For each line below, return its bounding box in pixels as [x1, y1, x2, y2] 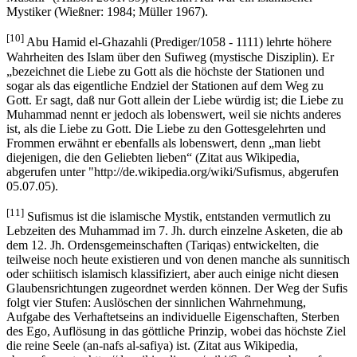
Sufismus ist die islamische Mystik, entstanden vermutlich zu [24, 209, 331, 223]
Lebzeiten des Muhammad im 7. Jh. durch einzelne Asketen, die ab [6, 223, 343, 237]
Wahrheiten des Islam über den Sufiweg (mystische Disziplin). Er [6, 49, 334, 64]
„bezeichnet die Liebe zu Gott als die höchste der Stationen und [6, 64, 324, 78]
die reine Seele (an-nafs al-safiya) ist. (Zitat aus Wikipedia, [6, 338, 298, 352]
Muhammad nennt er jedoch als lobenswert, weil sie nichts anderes [6, 107, 341, 121]
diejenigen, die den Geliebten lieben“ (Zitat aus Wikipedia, [6, 150, 300, 164]
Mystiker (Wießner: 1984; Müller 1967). [6, 5, 208, 19]
